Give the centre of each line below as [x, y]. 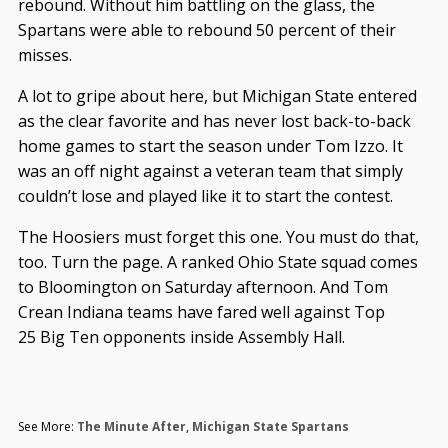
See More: [47, 426]
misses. [44, 54]
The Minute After [131, 426]
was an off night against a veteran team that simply [210, 170]
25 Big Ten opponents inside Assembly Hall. [181, 336]
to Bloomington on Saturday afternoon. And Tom [202, 286]
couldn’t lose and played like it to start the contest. [205, 195]
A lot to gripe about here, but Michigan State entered [217, 95]
